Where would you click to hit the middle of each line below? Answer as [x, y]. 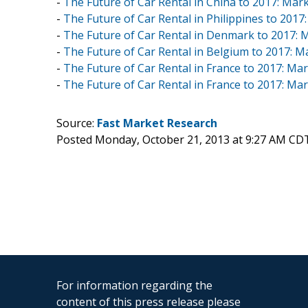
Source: [77, 123]
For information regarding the [134, 285]
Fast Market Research [157, 123]
